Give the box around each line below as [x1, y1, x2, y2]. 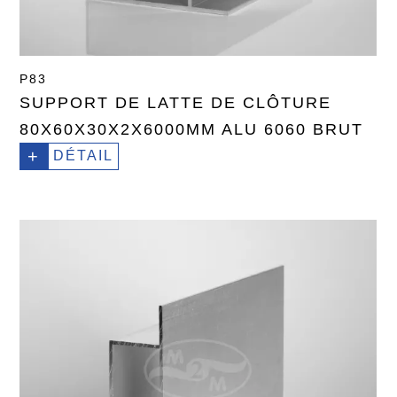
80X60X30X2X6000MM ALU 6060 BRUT [19, 121, 364, 139]
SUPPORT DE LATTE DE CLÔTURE [19, 94, 332, 113]
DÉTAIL [53, 148, 114, 164]
